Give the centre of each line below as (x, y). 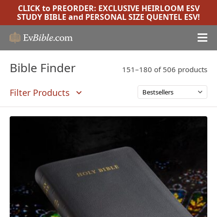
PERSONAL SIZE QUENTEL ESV (141, 17)
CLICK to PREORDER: (58, 8)
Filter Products (40, 93)
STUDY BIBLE (42, 17)
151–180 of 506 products (165, 69)
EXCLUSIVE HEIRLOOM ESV (149, 8)
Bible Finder (43, 68)
